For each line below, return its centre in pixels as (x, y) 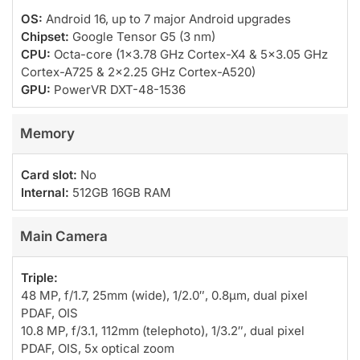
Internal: (45, 192)
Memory (47, 133)
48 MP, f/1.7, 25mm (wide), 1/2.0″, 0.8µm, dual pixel (164, 295)
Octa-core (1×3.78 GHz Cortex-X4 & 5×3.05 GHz (189, 54)
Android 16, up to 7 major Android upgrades (167, 18)
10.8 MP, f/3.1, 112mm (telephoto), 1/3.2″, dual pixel (163, 330)
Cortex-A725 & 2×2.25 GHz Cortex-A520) (138, 72)
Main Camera (64, 236)
